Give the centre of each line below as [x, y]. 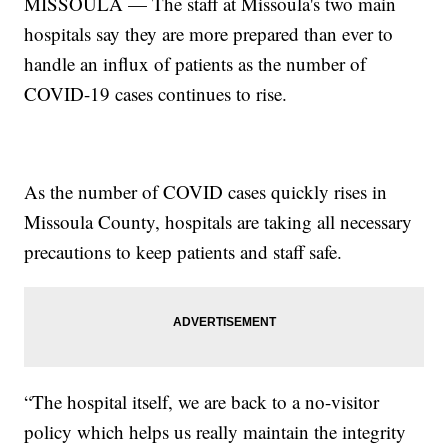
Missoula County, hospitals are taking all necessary [218, 221]
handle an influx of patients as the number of [195, 63]
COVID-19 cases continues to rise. [156, 93]
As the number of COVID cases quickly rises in [206, 191]
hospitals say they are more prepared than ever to [209, 33]
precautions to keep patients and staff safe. [183, 251]
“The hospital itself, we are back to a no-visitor [202, 401]
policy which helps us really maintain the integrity [215, 431]
